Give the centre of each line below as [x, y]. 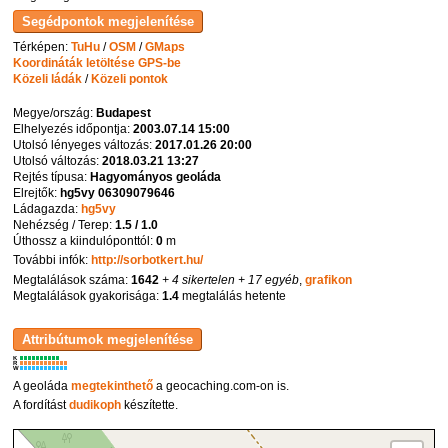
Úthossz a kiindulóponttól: [85, 240]
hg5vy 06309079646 [118, 192]
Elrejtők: [37, 192]
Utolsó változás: [58, 160]
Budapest [124, 112]
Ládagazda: [47, 208]
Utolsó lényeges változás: [84, 144]
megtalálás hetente [233, 295]
